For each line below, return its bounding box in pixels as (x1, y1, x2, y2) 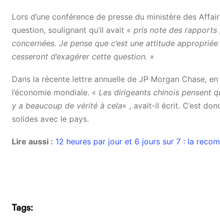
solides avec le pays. (12, 114, 89, 124)
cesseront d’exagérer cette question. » (12, 52, 154, 62)
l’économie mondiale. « (12, 87, 99, 98)
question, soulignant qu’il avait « (12, 25, 134, 35)
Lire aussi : (12, 137, 53, 147)
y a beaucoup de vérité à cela (12, 101, 122, 111)
